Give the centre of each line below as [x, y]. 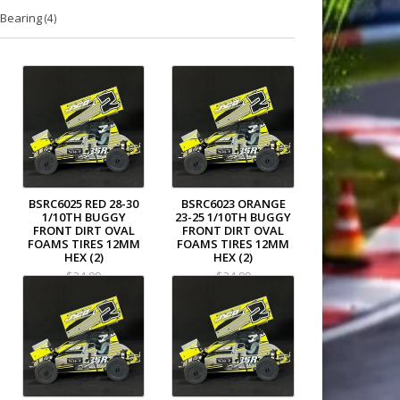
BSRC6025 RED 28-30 [84, 203]
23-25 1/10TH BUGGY [233, 217]
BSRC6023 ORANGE [233, 203]
